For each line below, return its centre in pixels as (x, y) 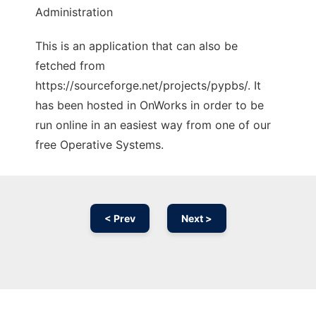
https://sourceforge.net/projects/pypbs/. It (148, 86)
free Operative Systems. (99, 145)
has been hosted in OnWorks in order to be (150, 105)
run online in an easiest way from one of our (153, 125)
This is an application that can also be (136, 46)
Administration (74, 12)
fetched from (70, 66)
